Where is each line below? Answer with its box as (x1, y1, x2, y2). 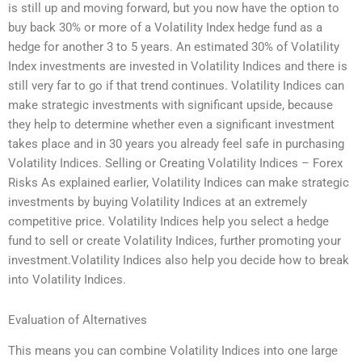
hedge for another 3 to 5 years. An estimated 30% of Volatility (8, 40, 339, 55)
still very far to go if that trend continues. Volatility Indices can (8, 78, 344, 94)
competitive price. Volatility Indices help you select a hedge (8, 214, 329, 229)
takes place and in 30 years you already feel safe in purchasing (8, 137, 344, 152)
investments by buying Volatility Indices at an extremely (8, 195, 307, 210)
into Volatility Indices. (8, 272, 126, 288)
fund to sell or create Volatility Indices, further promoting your (8, 234, 341, 249)
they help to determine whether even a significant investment (8, 117, 335, 133)
